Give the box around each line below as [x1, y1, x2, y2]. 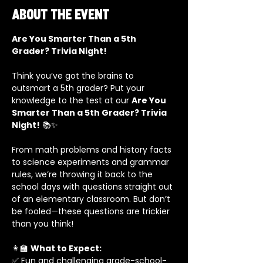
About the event [12, 10, 109, 22]
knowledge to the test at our [12, 95, 131, 106]
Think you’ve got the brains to [12, 70, 136, 82]
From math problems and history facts [12, 144, 174, 156]
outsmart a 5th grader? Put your [12, 82, 147, 94]
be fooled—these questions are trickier [12, 205, 172, 217]
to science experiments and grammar [12, 156, 171, 168]
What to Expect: [31, 242, 102, 254]
